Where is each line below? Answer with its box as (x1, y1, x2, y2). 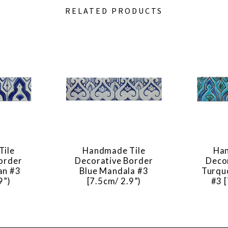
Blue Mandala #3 (79, 166, 149, 177)
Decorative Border (75, 156, 153, 166)
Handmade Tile (82, 146, 146, 156)
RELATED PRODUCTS (65, 6, 163, 16)
